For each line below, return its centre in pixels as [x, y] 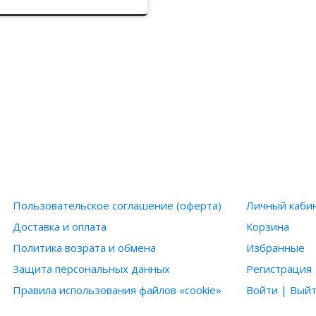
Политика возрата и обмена [85, 248]
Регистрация [279, 269]
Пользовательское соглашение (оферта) [117, 205]
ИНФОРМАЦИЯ [60, 176]
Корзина [268, 226]
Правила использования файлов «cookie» [117, 290]
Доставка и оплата [60, 226]
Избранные [276, 248]
